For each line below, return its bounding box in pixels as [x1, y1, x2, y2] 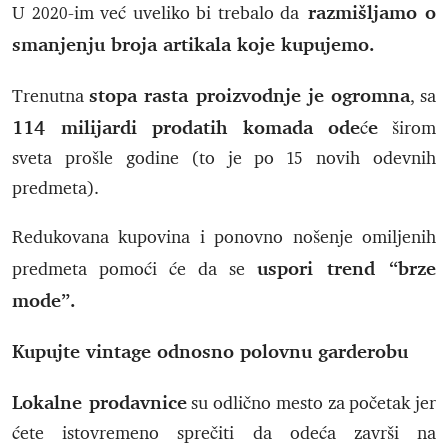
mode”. [12, 287, 75, 312]
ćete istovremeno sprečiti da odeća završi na [12, 421, 436, 445]
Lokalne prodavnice [12, 389, 187, 414]
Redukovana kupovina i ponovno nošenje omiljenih [12, 225, 436, 249]
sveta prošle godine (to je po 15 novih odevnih [12, 146, 436, 170]
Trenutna [12, 84, 90, 108]
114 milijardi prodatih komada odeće [12, 114, 379, 139]
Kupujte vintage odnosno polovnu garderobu [12, 338, 408, 363]
